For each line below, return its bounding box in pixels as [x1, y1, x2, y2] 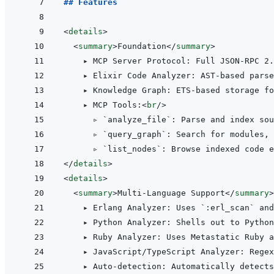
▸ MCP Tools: [64, 100, 142, 110]
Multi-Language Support [117, 188, 225, 198]
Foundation [117, 42, 166, 51]
